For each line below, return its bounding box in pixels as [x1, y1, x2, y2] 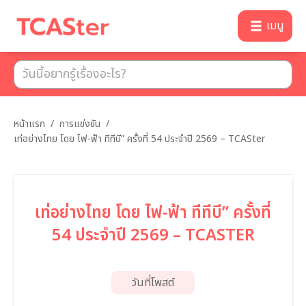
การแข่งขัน [59, 117, 100, 131]
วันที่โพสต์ [132, 275, 174, 291]
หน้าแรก [14, 117, 45, 131]
